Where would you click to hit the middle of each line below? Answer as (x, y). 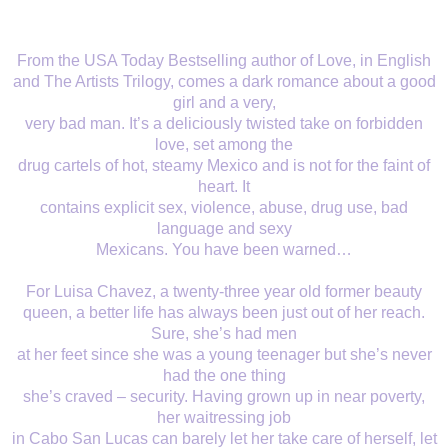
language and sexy (224, 229)
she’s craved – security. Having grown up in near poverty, (224, 397)
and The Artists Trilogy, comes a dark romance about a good (224, 82)
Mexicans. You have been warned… (224, 250)
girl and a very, (224, 103)
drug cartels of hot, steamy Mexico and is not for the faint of (224, 166)
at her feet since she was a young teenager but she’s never (224, 355)
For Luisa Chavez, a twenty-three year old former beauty (224, 292)
